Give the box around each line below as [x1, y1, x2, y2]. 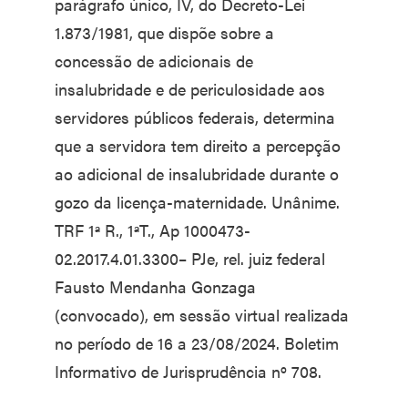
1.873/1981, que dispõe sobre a [55, 21, 274, 45]
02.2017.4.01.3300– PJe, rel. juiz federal [55, 247, 325, 270]
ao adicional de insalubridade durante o [55, 162, 339, 186]
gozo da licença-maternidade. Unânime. [55, 190, 340, 214]
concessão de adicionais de [55, 49, 253, 73]
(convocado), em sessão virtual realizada [55, 303, 349, 327]
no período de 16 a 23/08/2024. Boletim [55, 331, 339, 355]
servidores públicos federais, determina [55, 106, 335, 129]
